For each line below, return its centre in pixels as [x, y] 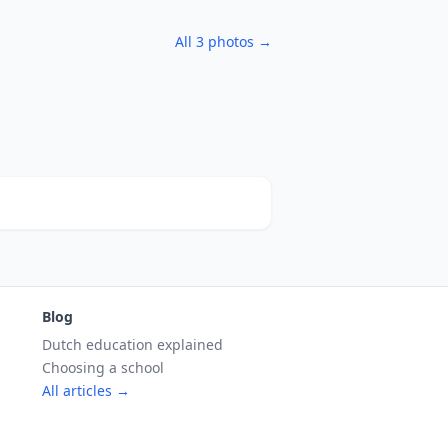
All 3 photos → [223, 41]
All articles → [86, 390]
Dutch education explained [132, 344]
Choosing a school [103, 367]
